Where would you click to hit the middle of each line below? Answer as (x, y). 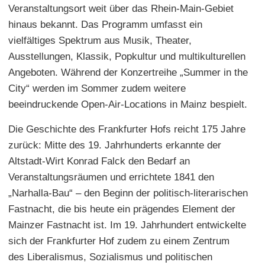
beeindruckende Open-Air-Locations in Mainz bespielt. (128, 104)
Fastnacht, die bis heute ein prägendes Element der (122, 209)
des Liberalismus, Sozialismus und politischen (110, 257)
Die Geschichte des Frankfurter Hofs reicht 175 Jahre (127, 129)
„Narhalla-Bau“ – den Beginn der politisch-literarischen (128, 193)
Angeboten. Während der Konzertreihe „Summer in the (128, 72)
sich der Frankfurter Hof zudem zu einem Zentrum (119, 241)
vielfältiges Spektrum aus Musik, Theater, (100, 40)
